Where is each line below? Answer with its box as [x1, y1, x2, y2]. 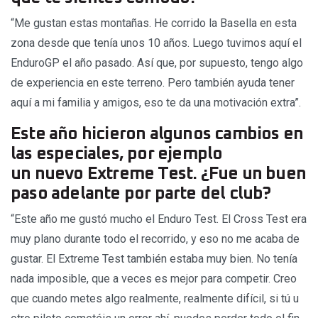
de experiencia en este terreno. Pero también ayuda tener [11, 76, 295, 90]
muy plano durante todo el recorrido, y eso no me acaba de [11, 232, 300, 246]
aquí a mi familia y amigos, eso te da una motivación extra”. [11, 96, 301, 110]
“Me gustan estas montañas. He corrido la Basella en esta [11, 16, 297, 31]
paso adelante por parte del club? [11, 185, 271, 203]
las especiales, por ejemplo [11, 146, 223, 163]
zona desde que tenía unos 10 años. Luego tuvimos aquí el [11, 36, 302, 50]
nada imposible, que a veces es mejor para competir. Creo [11, 272, 297, 286]
